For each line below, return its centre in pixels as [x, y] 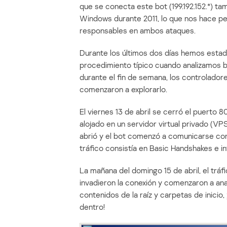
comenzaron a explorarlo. [123, 89]
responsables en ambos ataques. [138, 31]
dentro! [92, 207]
